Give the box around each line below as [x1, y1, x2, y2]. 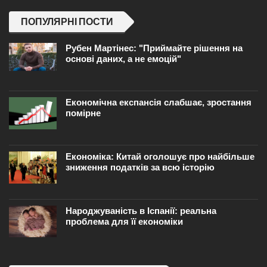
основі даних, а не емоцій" [66, 54, 181, 64]
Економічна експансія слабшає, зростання [66, 97, 252, 108]
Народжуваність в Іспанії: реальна [66, 206, 216, 216]
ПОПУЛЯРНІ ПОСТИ [21, 17, 113, 27]
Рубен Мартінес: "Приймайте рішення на [66, 43, 243, 54]
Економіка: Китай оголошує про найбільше [66, 151, 254, 162]
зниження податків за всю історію [66, 162, 215, 173]
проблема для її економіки [66, 216, 183, 227]
